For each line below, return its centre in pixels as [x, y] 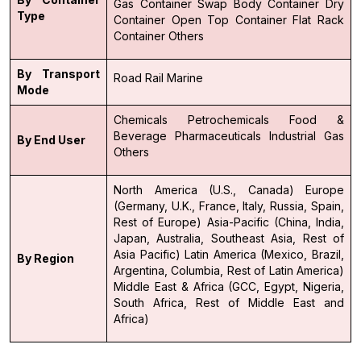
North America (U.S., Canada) [204, 189]
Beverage [140, 135]
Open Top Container [229, 19]
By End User [51, 139]
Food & [317, 119]
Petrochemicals [228, 119]
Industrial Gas [307, 135]
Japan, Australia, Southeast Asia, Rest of [229, 238]
